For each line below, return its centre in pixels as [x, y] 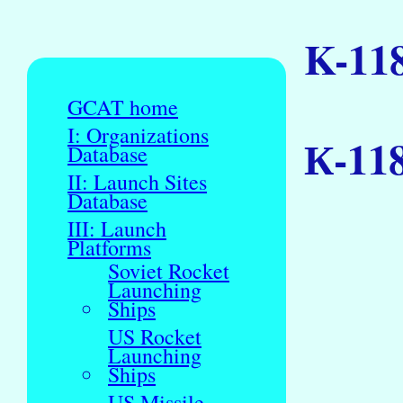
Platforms [109, 248]
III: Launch [117, 229]
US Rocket [155, 337]
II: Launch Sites [137, 182]
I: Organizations [138, 135]
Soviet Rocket [169, 271]
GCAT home [123, 107]
